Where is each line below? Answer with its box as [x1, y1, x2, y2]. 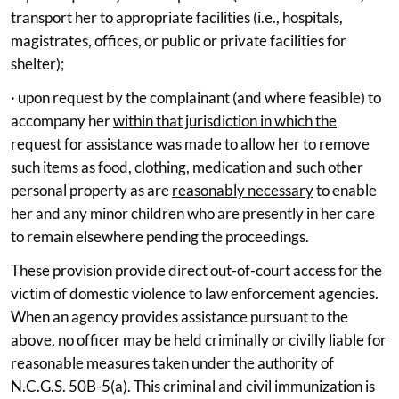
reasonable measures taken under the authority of [11, 353, 334, 372]
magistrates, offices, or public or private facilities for [11, 30, 346, 50]
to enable [313, 180, 377, 199]
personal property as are [11, 180, 172, 199]
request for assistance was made [11, 134, 222, 153]
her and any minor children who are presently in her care [11, 203, 375, 223]
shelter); [11, 53, 64, 73]
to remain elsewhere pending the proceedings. [11, 226, 309, 246]
